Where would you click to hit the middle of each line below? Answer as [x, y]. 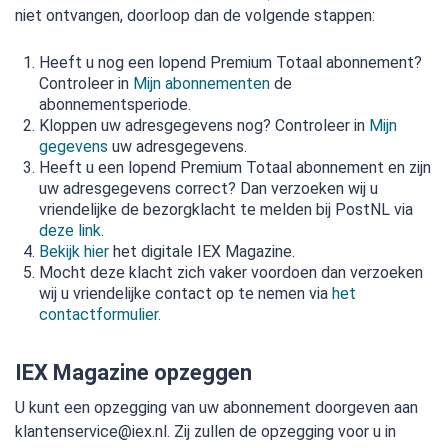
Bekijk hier [74, 251]
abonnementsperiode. [115, 104]
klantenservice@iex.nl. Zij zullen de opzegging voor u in [205, 431]
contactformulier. [100, 314]
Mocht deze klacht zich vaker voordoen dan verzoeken [231, 272]
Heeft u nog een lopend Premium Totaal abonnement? [230, 62]
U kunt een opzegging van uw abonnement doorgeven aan [216, 407]
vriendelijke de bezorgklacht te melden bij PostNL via [226, 209]
